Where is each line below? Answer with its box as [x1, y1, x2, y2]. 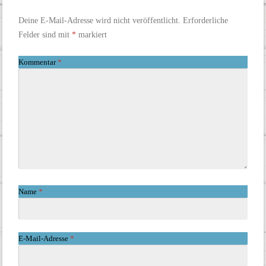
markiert [75, 30, 107, 40]
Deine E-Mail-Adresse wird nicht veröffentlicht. [18, 16, 180, 26]
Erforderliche [182, 16, 228, 26]
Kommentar [18, 57, 58, 66]
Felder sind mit [18, 30, 72, 40]
